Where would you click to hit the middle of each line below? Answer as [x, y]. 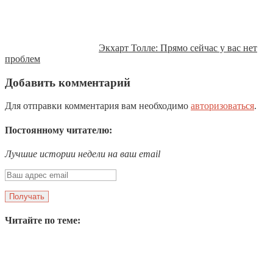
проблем [23, 58]
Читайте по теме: [43, 221]
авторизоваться [222, 106]
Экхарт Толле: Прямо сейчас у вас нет [178, 48]
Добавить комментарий [68, 82]
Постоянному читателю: [58, 130]
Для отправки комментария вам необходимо [98, 106]
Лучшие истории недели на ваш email [83, 154]
